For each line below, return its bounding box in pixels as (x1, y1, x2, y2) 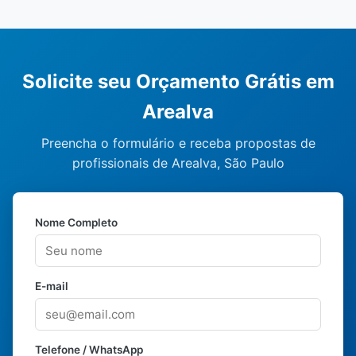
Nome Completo (35, 216, 118, 229)
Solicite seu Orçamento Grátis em (21, 70, 335, 93)
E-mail (35, 280, 68, 292)
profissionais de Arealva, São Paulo (72, 155, 284, 171)
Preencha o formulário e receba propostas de (41, 135, 315, 151)
